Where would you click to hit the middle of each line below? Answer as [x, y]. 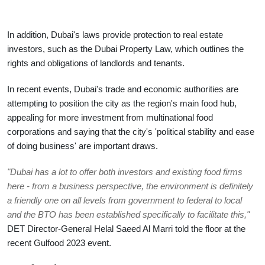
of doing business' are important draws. [83, 146]
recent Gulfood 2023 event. [59, 243]
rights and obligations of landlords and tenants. [96, 63]
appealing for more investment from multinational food [110, 117]
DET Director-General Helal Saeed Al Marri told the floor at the [126, 229]
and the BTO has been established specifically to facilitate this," [128, 214]
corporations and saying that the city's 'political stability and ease [131, 132]
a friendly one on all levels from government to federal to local [125, 200]
